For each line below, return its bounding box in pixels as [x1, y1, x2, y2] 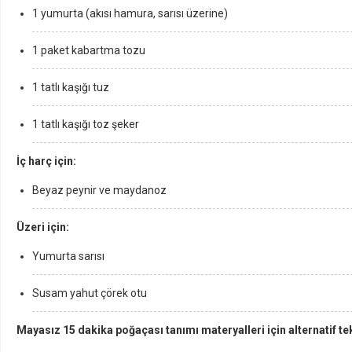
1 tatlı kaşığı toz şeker [32, 118, 139, 130]
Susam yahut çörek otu [32, 287, 147, 299]
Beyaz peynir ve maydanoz [32, 184, 167, 196]
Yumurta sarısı [32, 250, 104, 262]
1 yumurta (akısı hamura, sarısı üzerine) [32, 7, 228, 20]
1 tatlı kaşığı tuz [32, 81, 109, 93]
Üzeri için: [16, 221, 69, 233]
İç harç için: [16, 155, 76, 167]
